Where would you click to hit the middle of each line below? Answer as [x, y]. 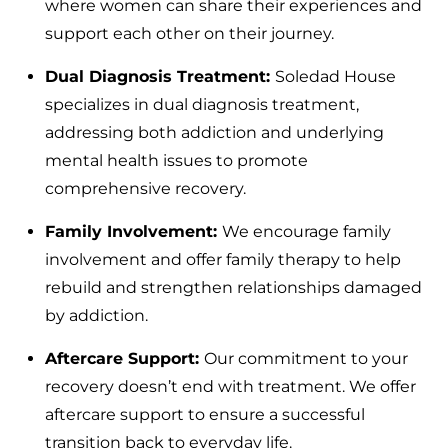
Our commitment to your [306, 359]
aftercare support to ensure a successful [205, 415]
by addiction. [96, 316]
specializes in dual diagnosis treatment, [202, 105]
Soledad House [335, 77]
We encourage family [306, 232]
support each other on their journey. [189, 34]
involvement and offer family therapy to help [223, 260]
